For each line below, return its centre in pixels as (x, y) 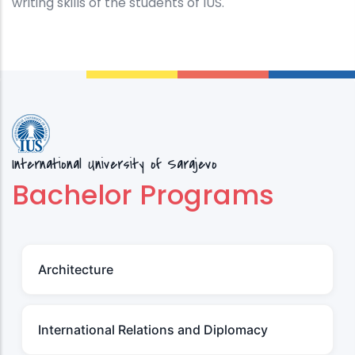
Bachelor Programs (143, 195)
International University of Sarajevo (115, 164)
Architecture (76, 270)
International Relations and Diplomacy (153, 330)
